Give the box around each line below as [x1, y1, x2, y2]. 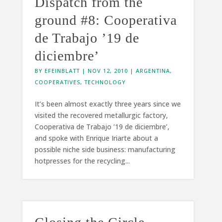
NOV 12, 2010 [87, 66, 128, 74]
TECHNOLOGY [84, 78, 126, 86]
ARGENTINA [135, 66, 170, 74]
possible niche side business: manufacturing [34, 144, 175, 154]
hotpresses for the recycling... [34, 156, 130, 166]
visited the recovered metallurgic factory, [34, 110, 168, 120]
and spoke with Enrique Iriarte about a [34, 133, 158, 143]
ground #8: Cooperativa [34, 12, 177, 28]
